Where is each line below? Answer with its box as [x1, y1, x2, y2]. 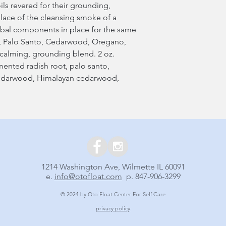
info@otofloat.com [54, 172, 122, 182]
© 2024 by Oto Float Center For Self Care [61, 191, 165, 198]
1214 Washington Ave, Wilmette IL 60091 [41, 162, 185, 172]
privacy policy [96, 205, 130, 212]
